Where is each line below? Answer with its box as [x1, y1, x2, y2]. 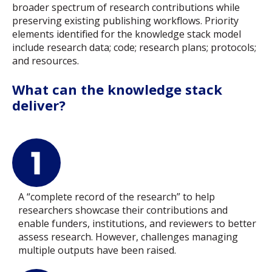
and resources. [12, 54, 79, 68]
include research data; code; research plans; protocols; [12, 41, 256, 55]
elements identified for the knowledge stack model [12, 27, 241, 41]
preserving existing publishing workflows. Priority [12, 14, 239, 28]
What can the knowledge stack [12, 80, 222, 98]
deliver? [12, 95, 66, 114]
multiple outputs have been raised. [18, 243, 176, 257]
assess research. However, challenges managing [18, 230, 238, 244]
